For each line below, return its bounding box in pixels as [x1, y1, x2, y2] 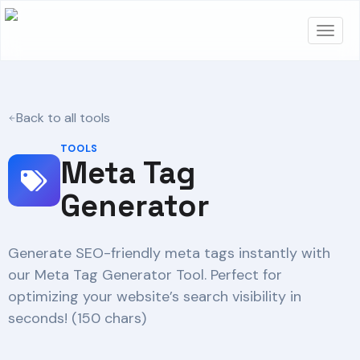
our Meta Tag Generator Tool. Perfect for [8, 265, 282, 284]
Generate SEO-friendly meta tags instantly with [8, 243, 330, 263]
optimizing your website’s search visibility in [8, 287, 301, 306]
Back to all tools [16, 109, 110, 126]
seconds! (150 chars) [8, 309, 146, 328]
